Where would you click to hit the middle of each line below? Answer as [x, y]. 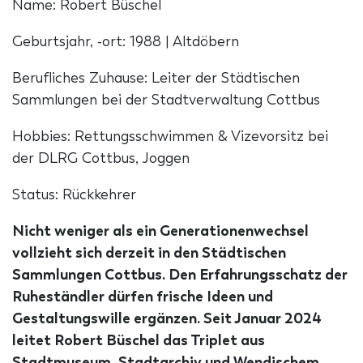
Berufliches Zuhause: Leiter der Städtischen [156, 78]
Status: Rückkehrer [74, 195]
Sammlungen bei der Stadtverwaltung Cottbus [166, 100]
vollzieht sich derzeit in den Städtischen [149, 253]
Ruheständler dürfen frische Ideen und [143, 297]
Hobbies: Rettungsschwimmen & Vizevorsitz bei [170, 137]
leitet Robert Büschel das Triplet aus [139, 341]
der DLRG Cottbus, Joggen [101, 158]
